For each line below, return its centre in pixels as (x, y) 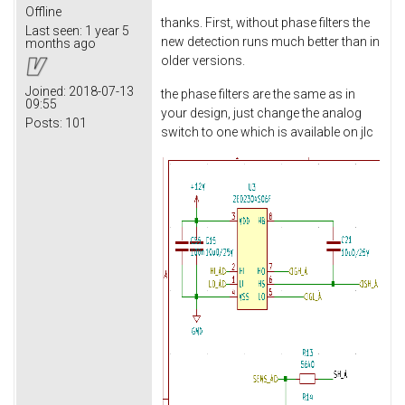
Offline (43, 11)
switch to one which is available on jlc (267, 132)
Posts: (44, 122)
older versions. (203, 60)
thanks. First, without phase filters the (265, 22)
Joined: (46, 91)
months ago (61, 43)
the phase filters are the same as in (258, 94)
